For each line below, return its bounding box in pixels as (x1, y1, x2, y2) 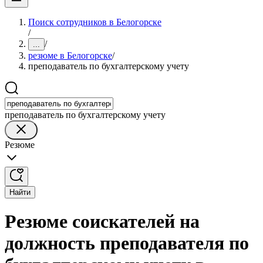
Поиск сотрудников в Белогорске (28, 17, 161, 27)
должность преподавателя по (5, 232, 249, 254)
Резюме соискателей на (5, 211, 200, 232)
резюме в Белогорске (28, 50, 112, 60)
